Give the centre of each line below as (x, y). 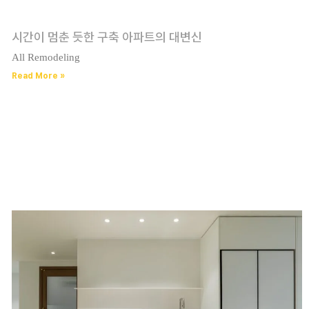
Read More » (38, 76)
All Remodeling (46, 58)
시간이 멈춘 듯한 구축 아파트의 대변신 (107, 37)
